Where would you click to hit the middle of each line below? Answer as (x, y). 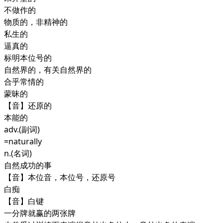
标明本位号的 (28, 58)
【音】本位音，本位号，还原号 (60, 177)
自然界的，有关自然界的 (48, 70)
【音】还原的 (28, 106)
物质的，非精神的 (36, 22)
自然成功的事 (28, 165)
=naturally (23, 141)
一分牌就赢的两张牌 (40, 213)
